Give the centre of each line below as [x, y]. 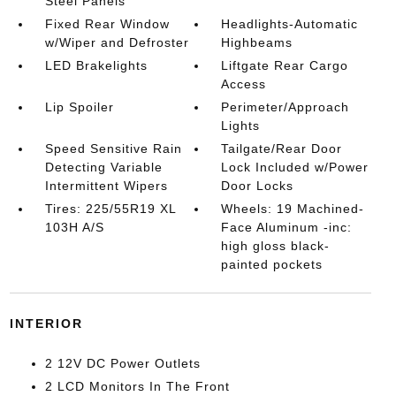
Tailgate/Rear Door [282, 148]
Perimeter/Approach [286, 107]
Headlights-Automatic [290, 24]
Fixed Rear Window [107, 24]
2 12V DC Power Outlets [122, 363]
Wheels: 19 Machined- [293, 209]
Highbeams [257, 42]
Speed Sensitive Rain [113, 148]
